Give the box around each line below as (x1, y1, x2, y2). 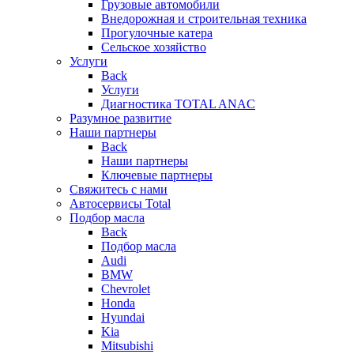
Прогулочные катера (101, 26, 213, 40)
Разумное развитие (70, 111, 171, 125)
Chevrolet (101, 282, 150, 296)
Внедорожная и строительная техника (101, 12, 307, 25)
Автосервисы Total (70, 197, 171, 210)
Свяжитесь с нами (70, 183, 168, 196)
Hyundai (101, 311, 145, 324)
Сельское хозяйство (101, 40, 206, 54)
